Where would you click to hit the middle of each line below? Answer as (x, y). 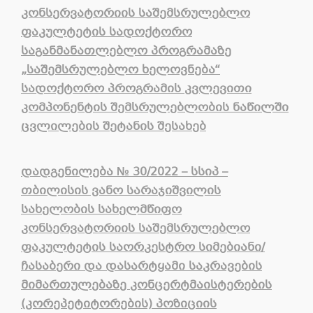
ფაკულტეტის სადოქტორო (107, 32)
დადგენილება (69, 172)
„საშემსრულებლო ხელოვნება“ (121, 70)
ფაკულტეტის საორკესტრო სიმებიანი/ (143, 247)
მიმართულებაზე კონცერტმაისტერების (146, 285)
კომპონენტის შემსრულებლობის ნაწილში (155, 108)
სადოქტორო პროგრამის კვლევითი (136, 89)
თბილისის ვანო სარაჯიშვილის (121, 191)
